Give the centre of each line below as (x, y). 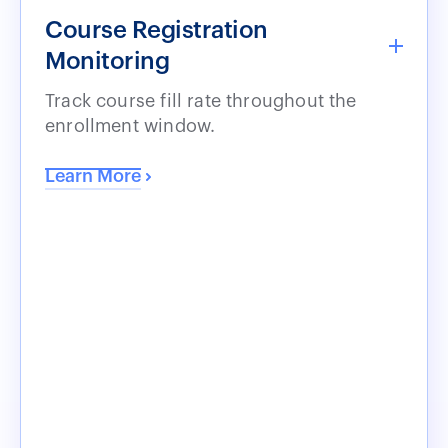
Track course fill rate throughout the (201, 100)
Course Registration (156, 29)
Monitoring (107, 60)
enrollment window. (130, 125)
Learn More (93, 175)
